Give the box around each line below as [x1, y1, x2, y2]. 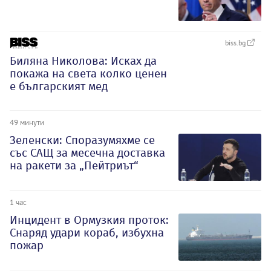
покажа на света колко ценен [10, 66, 167, 80]
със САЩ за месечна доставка [10, 146, 165, 160]
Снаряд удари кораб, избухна [10, 226, 164, 240]
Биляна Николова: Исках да [10, 53, 157, 68]
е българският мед [10, 79, 108, 93]
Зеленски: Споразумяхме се [10, 133, 155, 148]
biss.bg [225, 38, 247, 47]
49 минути [10, 117, 44, 128]
